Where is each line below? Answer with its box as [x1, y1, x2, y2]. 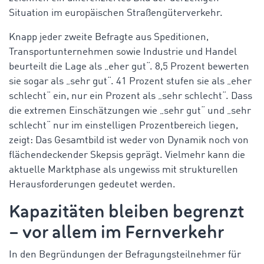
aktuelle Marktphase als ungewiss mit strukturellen [9, 164, 238, 175]
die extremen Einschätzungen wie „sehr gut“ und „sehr [9, 105, 251, 116]
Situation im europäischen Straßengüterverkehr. [9, 8, 223, 18]
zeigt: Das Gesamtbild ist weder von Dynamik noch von [9, 135, 249, 146]
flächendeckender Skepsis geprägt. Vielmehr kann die [9, 150, 245, 160]
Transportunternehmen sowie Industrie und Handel [9, 47, 237, 57]
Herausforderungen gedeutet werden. [9, 179, 178, 190]
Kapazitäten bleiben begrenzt [9, 199, 244, 223]
